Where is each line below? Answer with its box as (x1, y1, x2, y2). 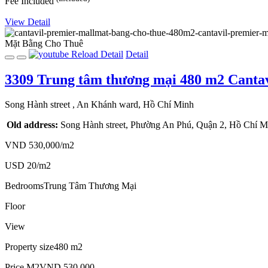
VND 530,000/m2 (5, 140, 74, 151)
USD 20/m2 (5, 160, 51, 171)
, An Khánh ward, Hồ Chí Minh (72, 99, 194, 110)
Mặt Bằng (5, 38, 42, 48)
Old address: (7, 120, 58, 130)
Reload (71, 48, 98, 59)
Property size (5, 242, 54, 252)
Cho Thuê (45, 38, 83, 48)
